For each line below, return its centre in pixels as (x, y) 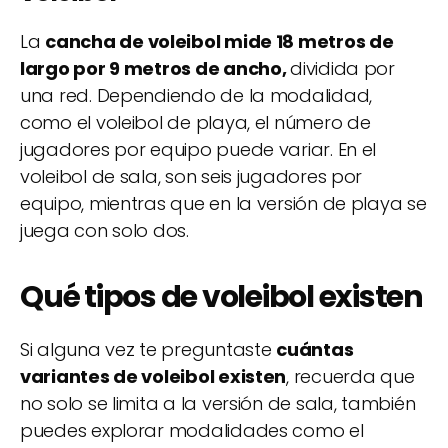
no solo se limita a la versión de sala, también (218, 403)
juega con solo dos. (104, 230)
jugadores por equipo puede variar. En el (198, 149)
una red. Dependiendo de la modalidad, (196, 95)
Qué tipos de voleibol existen (221, 296)
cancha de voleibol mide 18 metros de (219, 41)
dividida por (342, 68)
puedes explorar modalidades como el (192, 430)
